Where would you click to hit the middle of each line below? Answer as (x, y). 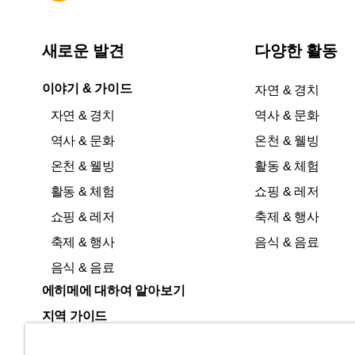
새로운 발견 (83, 50)
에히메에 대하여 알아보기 (113, 290)
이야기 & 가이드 (87, 88)
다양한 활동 (296, 50)
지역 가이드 (74, 315)
